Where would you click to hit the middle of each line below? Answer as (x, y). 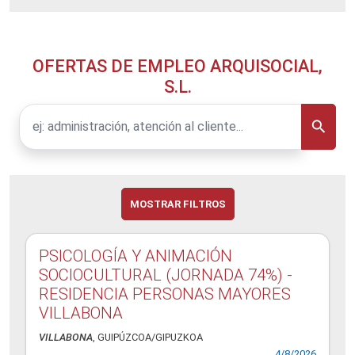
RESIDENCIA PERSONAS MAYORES (165, 294)
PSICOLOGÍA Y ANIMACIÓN (136, 256)
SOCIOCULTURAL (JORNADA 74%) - (166, 275)
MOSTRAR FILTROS (177, 204)
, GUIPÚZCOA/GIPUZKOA (148, 338)
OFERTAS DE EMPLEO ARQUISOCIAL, (177, 67)
